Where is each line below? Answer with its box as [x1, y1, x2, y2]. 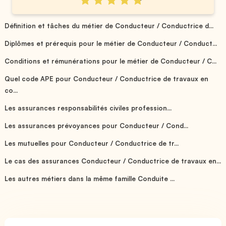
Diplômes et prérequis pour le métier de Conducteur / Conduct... [5, 39, 217, 47]
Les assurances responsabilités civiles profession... [5, 103, 172, 112]
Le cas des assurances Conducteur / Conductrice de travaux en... [5, 156, 221, 165]
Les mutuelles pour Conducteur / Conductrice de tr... [5, 139, 179, 147]
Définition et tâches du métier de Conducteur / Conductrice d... [5, 21, 214, 30]
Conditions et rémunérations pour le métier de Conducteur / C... [5, 56, 217, 65]
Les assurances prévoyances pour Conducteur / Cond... [5, 121, 189, 130]
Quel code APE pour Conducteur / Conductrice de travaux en [5, 74, 209, 83]
